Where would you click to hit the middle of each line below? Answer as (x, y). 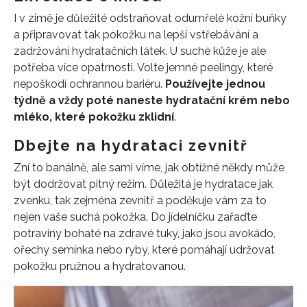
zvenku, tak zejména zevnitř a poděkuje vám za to (140, 200)
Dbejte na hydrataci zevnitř (131, 145)
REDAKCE (63, 280)
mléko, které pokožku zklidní (94, 117)
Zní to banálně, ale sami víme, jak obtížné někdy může (149, 168)
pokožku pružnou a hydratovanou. (100, 266)
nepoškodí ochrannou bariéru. (89, 84)
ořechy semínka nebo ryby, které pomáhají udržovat (144, 250)
